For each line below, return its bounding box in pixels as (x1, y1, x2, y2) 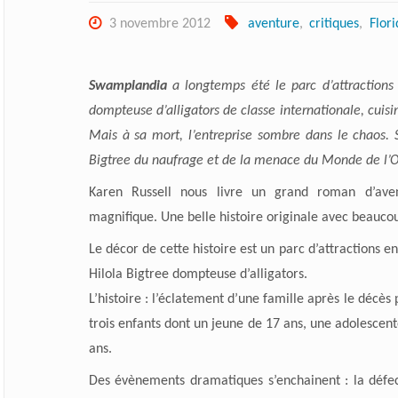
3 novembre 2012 (108, 16, 211, 31)
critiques (309, 16, 360, 31)
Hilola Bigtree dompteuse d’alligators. (88, 267, 307, 282)
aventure (248, 16, 300, 31)
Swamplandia (88, 78, 173, 93)
